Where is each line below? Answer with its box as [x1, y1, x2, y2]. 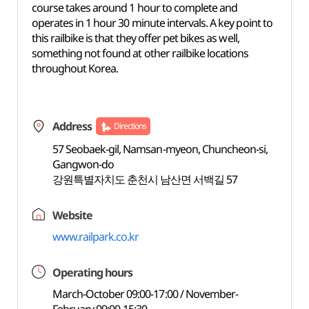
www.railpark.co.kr [52, 229, 139, 244]
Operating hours [52, 265, 133, 280]
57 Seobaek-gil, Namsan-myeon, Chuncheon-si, [52, 141, 268, 157]
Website [52, 208, 92, 223]
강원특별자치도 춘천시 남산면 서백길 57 [52, 172, 238, 187]
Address [52, 119, 92, 134]
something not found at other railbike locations [31, 46, 249, 61]
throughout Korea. [31, 61, 121, 76]
